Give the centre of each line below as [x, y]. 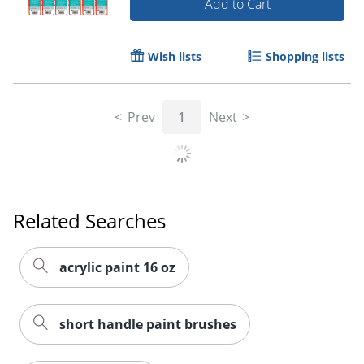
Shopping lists [305, 56]
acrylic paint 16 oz [117, 267]
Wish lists [175, 56]
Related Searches [89, 220]
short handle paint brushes [148, 324]
